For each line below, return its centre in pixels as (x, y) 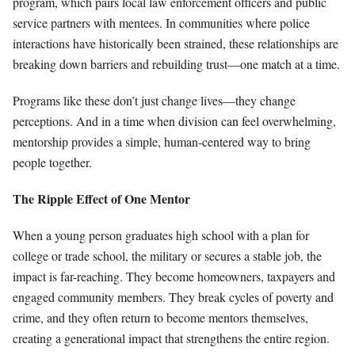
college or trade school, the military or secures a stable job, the (167, 255)
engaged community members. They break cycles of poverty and (173, 296)
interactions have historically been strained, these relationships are (176, 43)
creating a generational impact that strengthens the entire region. (171, 338)
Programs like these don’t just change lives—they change (154, 100)
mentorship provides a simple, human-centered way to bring (162, 141)
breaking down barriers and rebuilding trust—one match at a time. (176, 63)
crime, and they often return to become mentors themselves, (160, 317)
